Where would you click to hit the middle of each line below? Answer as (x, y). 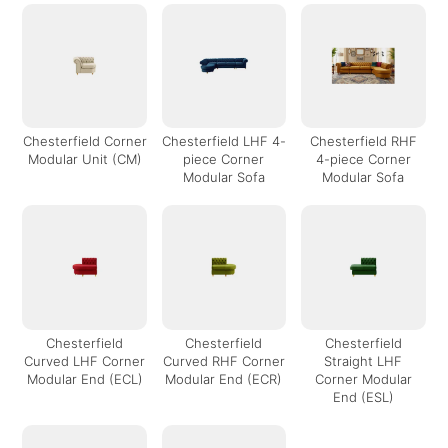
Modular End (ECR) (224, 378)
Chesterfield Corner (84, 141)
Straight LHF (363, 360)
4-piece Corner (363, 159)
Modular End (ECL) (84, 378)
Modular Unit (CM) (84, 159)
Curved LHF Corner (85, 360)
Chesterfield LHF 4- (223, 141)
